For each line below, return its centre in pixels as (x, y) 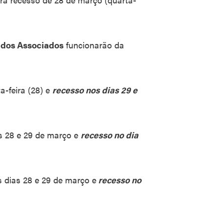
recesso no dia (109, 135)
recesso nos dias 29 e (95, 90)
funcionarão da (94, 45)
